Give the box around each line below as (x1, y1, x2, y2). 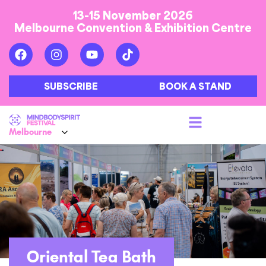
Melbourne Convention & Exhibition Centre (14, 20, 252, 34)
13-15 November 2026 (73, 8, 193, 22)
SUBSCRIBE (44, 80, 98, 92)
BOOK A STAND (159, 80, 232, 92)
